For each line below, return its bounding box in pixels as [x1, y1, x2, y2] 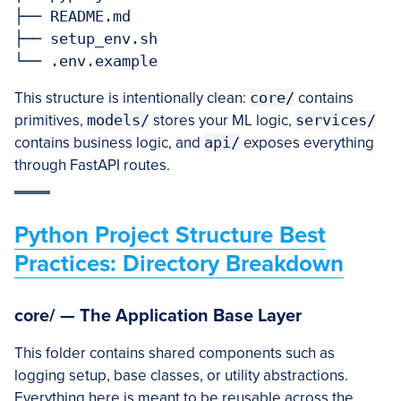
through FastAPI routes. [14, 156, 170, 175]
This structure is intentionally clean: [14, 89, 250, 107]
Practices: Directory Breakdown [14, 250, 344, 277]
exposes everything [240, 133, 374, 152]
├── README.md [14, 7, 131, 25]
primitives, [14, 111, 87, 130]
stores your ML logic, [149, 111, 295, 130]
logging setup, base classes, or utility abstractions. [14, 366, 348, 385]
